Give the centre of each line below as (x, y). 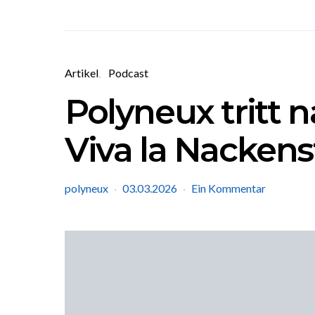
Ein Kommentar (229, 188)
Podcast (128, 73)
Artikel (82, 73)
